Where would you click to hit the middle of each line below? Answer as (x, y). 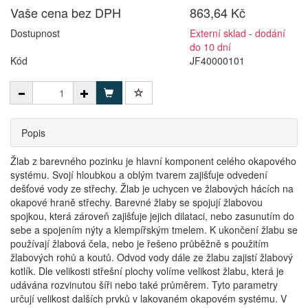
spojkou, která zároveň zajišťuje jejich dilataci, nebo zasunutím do (152, 216)
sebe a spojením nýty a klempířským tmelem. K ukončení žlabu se (154, 230)
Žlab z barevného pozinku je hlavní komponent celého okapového (153, 161)
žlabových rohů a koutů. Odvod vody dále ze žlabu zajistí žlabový (152, 257)
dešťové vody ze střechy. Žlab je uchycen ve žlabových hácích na (152, 188)
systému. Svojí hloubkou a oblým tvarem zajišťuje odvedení (139, 175)
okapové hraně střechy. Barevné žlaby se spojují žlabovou (136, 202)
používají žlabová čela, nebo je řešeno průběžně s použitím (140, 243)
